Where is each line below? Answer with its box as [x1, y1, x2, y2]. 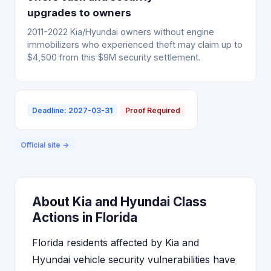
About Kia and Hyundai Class [32, 194, 207, 209]
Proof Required [125, 106, 180, 115]
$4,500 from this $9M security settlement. [27, 52, 200, 62]
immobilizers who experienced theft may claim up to [27, 39, 243, 50]
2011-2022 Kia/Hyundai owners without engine [27, 27, 214, 37]
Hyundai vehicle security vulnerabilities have [32, 253, 235, 266]
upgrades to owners [27, 7, 131, 19]
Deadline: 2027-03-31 [32, 106, 113, 115]
